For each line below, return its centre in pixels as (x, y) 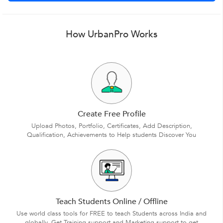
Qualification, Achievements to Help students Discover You (111, 135)
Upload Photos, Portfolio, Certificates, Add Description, (111, 126)
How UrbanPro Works (111, 34)
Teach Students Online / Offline (111, 201)
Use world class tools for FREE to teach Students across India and (111, 213)
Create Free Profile (111, 114)
